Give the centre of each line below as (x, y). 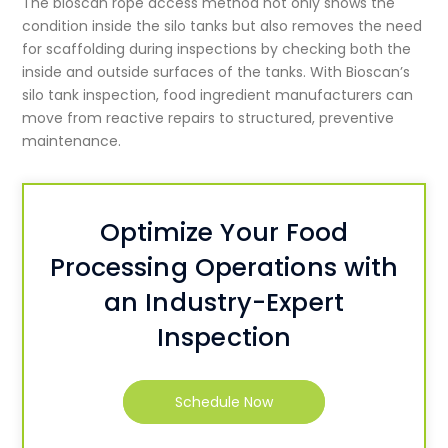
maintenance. (72, 141)
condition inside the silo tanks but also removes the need (222, 26)
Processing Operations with (224, 268)
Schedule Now (224, 402)
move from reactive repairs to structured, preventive (208, 118)
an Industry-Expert (224, 303)
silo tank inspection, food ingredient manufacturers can (218, 95)
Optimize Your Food (224, 233)
